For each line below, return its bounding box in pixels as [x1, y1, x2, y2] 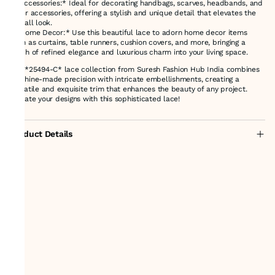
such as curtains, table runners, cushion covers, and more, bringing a [10, 37, 246, 47]
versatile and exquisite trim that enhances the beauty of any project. [10, 84, 247, 93]
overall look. [10, 18, 52, 27]
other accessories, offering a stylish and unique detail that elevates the [10, 8, 256, 17]
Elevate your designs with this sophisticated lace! [10, 94, 180, 103]
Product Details [10, 128, 72, 139]
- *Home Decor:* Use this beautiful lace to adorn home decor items [10, 28, 247, 37]
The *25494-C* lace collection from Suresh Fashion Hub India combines [10, 64, 260, 74]
